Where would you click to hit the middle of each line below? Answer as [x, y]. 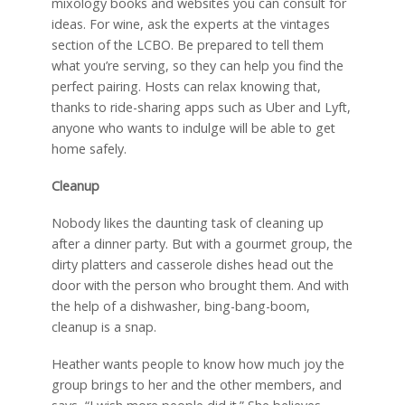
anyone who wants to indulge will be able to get [193, 128]
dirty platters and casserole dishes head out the [192, 265]
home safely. [89, 149]
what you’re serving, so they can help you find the [197, 66]
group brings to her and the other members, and [196, 384]
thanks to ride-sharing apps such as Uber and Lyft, [201, 108]
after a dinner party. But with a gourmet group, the [202, 244]
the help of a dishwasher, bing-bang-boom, [180, 306]
